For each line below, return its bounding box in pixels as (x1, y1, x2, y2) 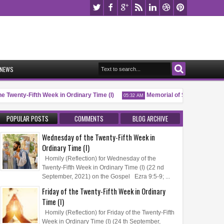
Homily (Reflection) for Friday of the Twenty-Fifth (42, 209, 174, 216)
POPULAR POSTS (6, 113, 49, 123)
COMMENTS (74, 113, 103, 123)
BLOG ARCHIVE (132, 113, 168, 123)
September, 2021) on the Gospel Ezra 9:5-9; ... (42, 172, 170, 180)
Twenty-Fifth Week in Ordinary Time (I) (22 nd (42, 163, 164, 171)
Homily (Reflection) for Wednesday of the (42, 154, 156, 162)
